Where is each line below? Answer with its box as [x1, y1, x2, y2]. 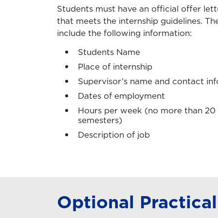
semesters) [78, 114, 122, 127]
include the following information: [57, 27, 192, 39]
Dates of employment [78, 90, 165, 102]
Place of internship [78, 61, 152, 73]
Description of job [78, 129, 150, 141]
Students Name [78, 46, 140, 58]
